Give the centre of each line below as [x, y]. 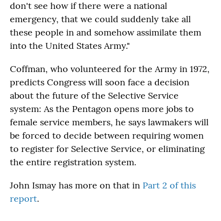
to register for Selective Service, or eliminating [107, 149]
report [23, 199]
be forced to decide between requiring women [107, 135]
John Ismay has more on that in [76, 185]
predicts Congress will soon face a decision [100, 82]
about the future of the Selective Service [94, 95]
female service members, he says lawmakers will [109, 122]
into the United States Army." [70, 46]
